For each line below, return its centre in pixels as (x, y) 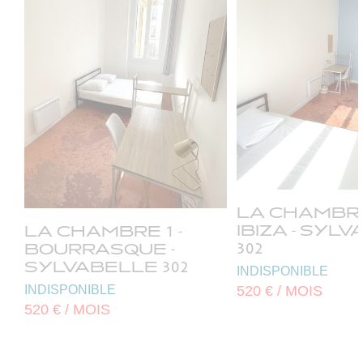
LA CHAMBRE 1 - (103, 233)
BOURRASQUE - (100, 250)
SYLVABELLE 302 (107, 268)
